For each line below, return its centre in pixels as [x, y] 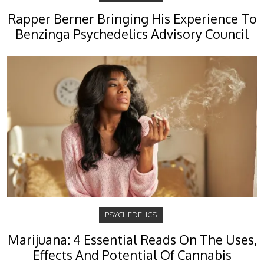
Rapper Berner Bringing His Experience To [132, 19]
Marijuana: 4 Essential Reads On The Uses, [132, 240]
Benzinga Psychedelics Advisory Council [132, 34]
